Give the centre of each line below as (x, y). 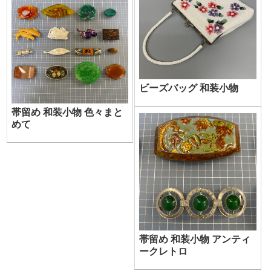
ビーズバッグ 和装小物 (188, 88)
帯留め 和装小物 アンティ (194, 240)
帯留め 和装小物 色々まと (67, 113)
